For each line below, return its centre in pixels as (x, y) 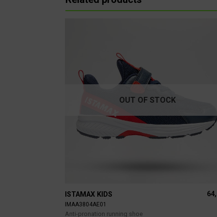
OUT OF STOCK (147, 100)
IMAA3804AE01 (86, 205)
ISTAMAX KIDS (89, 195)
